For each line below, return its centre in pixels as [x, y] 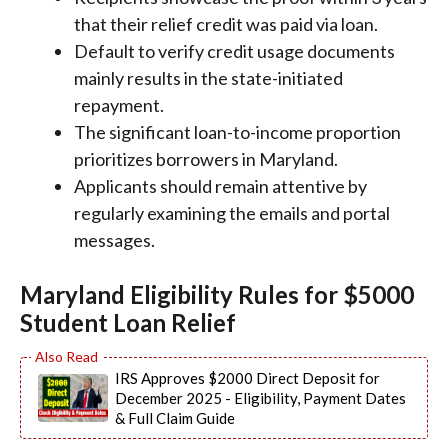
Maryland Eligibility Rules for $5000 [217, 294]
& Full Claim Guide [175, 417]
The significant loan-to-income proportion [237, 131]
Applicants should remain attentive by [220, 185]
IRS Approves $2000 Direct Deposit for [247, 377]
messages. [114, 239]
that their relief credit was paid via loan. [226, 23]
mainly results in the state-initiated [208, 77]
